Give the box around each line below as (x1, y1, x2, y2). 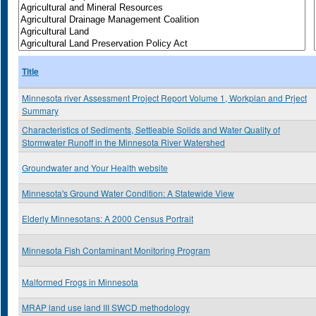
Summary (22, 104, 59, 116)
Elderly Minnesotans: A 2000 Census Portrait (22, 212, 193, 224)
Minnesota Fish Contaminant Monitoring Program (22, 244, 210, 256)
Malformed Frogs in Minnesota (22, 276, 138, 288)
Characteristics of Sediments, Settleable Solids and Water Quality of (22, 123, 280, 135)
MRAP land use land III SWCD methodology (22, 301, 190, 313)
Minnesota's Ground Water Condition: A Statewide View (22, 187, 234, 199)
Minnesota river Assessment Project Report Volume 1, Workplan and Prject (22, 92, 307, 104)
